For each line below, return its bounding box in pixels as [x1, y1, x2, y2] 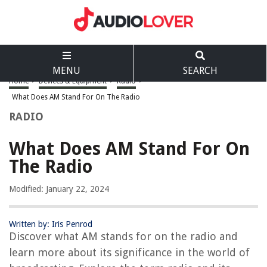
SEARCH [182, 65, 218, 76]
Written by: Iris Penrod [9, 219, 92, 229]
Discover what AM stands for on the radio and [9, 230, 238, 243]
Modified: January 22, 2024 [9, 184, 109, 194]
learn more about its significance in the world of [9, 246, 250, 259]
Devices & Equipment [39, 77, 107, 85]
